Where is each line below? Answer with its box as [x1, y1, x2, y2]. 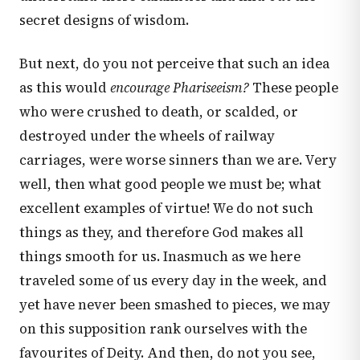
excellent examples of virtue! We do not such [19, 198, 313, 218]
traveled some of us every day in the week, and [19, 271, 327, 290]
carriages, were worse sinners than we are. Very [19, 150, 337, 170]
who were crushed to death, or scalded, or [19, 102, 298, 121]
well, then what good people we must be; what [19, 174, 321, 194]
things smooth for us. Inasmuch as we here [19, 247, 301, 266]
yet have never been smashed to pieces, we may [19, 295, 330, 314]
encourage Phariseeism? [110, 78, 249, 97]
